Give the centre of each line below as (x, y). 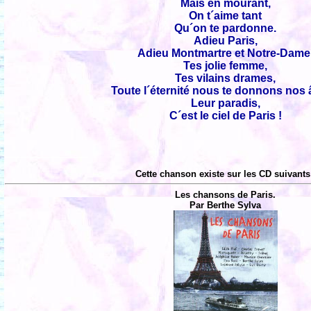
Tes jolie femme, (226, 65)
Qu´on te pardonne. (226, 28)
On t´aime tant (226, 15)
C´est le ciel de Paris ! (226, 115)
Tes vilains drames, (226, 78)
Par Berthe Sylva (226, 205)
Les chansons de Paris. (226, 194)
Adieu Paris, (226, 40)
